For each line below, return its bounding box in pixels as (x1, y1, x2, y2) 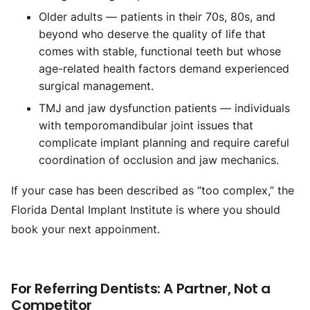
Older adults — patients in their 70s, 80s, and (39, 10, 275, 24)
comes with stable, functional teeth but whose (39, 44, 281, 58)
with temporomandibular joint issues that (39, 118, 253, 132)
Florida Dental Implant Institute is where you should (11, 203, 280, 217)
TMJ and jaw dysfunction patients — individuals (39, 101, 290, 115)
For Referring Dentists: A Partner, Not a (11, 279, 271, 298)
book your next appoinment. (11, 222, 160, 236)
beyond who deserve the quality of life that (39, 27, 266, 41)
